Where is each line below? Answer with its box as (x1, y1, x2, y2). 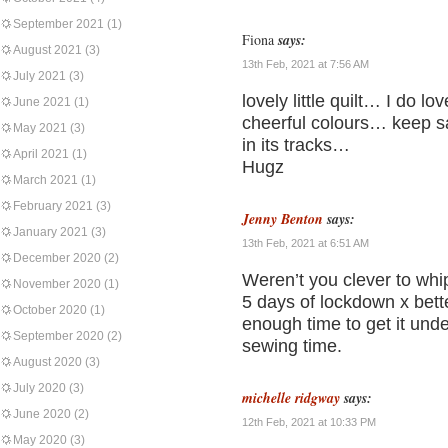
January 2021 (13, 225, 88, 239)
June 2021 (13, 95, 71, 109)
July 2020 (13, 381, 66, 395)
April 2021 (13, 147, 69, 161)
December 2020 (13, 251, 101, 265)
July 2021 (13, 69, 66, 83)
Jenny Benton (242, 209, 323, 229)
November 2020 (13, 277, 101, 291)
